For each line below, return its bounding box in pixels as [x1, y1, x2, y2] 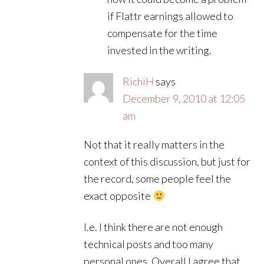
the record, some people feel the [84, 172, 232, 185]
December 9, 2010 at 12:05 [123, 92, 246, 105]
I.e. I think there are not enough [84, 220, 223, 233]
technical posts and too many [84, 237, 214, 250]
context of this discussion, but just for [84, 155, 251, 168]
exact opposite [84, 189, 153, 202]
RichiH [123, 75, 154, 88]
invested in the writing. [107, 44, 212, 57]
